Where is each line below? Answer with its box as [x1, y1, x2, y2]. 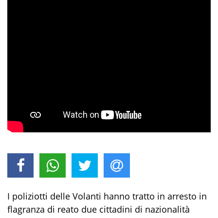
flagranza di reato [7, 203, 79, 215]
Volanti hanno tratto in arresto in [73, 190, 207, 202]
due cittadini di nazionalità [79, 203, 190, 215]
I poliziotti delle [7, 190, 73, 202]
